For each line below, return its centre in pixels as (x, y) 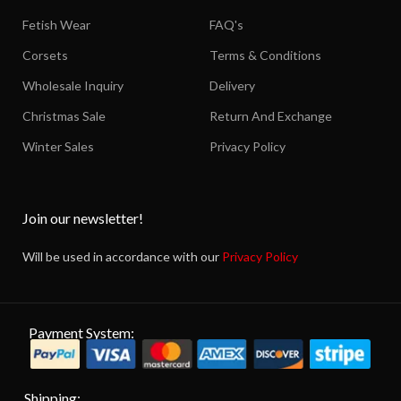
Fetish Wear (56, 24)
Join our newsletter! (83, 218)
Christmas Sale (64, 115)
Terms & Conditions (265, 55)
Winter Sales (58, 146)
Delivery (232, 85)
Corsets (45, 55)
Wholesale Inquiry (73, 85)
